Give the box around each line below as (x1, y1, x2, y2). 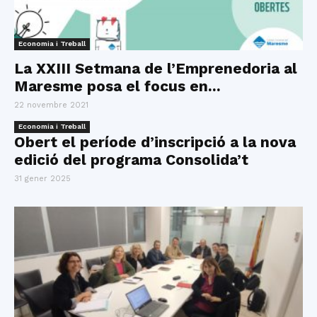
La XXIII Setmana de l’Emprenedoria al (14, 59, 297, 78)
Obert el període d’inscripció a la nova (14, 133, 296, 151)
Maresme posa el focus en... (14, 77, 221, 96)
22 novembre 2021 (14, 100, 88, 110)
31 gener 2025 (14, 174, 71, 184)
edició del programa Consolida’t (14, 151, 248, 169)
